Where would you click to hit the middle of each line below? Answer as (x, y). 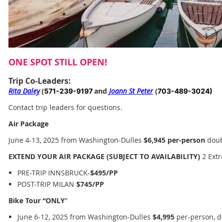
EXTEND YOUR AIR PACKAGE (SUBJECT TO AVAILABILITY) (105, 157)
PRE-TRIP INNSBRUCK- (54, 173)
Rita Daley (24, 91)
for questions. (99, 108)
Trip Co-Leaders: (40, 81)
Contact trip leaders (41, 108)
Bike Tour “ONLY (37, 200)
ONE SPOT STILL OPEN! (58, 62)
